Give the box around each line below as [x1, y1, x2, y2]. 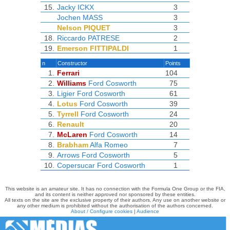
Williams [56, 79, 86, 87]
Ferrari [56, 69, 80, 77]
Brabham [56, 141, 88, 149]
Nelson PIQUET [56, 24, 110, 32]
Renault [56, 120, 84, 128]
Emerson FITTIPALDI [56, 44, 129, 52]
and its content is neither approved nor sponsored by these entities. [34, 191, 196, 197]
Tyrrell [56, 110, 79, 118]
